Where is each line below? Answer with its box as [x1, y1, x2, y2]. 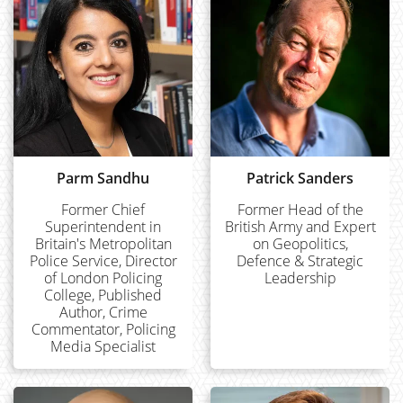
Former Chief [61, 200, 145, 219]
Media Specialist [50, 336, 156, 356]
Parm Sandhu [57, 168, 149, 188]
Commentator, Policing [31, 319, 175, 339]
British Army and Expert [224, 217, 376, 237]
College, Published [44, 285, 162, 305]
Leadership [264, 268, 336, 288]
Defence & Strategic [237, 251, 363, 271]
